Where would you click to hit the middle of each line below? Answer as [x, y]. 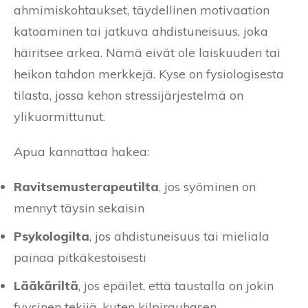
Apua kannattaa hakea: [81, 151]
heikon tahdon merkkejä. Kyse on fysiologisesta [149, 74]
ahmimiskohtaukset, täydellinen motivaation [142, 10]
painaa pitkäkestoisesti [80, 257]
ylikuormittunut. [59, 116]
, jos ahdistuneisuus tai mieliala [179, 236]
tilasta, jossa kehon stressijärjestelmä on [129, 95]
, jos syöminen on [207, 186]
